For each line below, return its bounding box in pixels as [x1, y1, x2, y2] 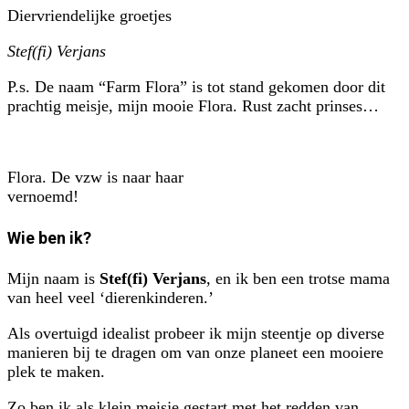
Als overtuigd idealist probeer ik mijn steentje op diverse [7, 323, 384, 342]
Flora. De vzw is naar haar [7, 168, 184, 187]
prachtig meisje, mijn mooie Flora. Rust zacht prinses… [7, 97, 379, 116]
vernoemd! [7, 187, 79, 206]
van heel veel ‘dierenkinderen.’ [7, 288, 214, 307]
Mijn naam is [7, 268, 100, 288]
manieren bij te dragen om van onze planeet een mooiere [7, 342, 383, 362]
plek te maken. [7, 362, 105, 381]
